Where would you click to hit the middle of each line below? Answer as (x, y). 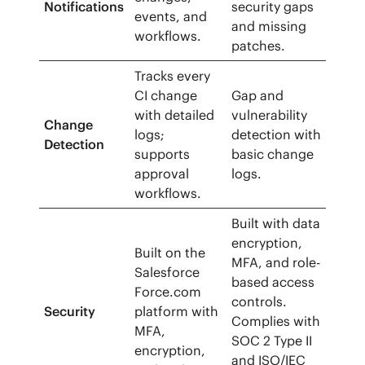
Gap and (258, 96)
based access (273, 282)
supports (163, 154)
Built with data (276, 224)
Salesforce (167, 273)
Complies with (276, 321)
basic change (273, 154)
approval (162, 174)
